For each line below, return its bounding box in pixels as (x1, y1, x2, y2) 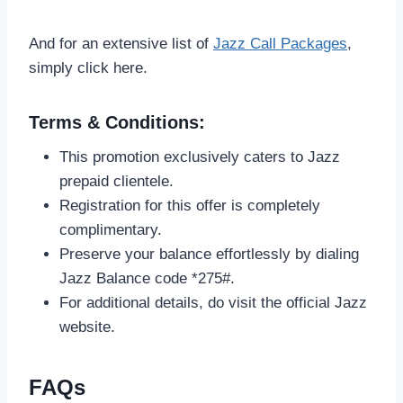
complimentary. (59, 220, 162, 238)
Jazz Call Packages (213, 34, 347, 52)
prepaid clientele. (59, 172, 174, 190)
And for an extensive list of (29, 34, 213, 52)
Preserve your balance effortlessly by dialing (59, 245, 359, 263)
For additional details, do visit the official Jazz (59, 293, 367, 311)
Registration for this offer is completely (59, 196, 320, 214)
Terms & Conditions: (29, 112, 205, 132)
